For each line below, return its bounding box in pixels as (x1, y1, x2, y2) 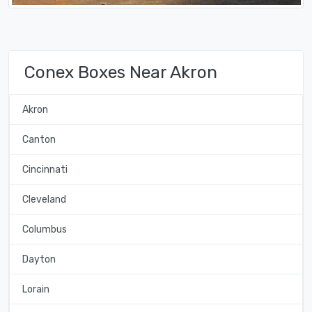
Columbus (22, 223, 67, 235)
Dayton (22, 253, 56, 265)
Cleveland (22, 193, 66, 205)
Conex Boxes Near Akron (24, 62, 217, 83)
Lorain (22, 283, 49, 295)
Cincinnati (22, 163, 68, 175)
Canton (22, 133, 56, 146)
